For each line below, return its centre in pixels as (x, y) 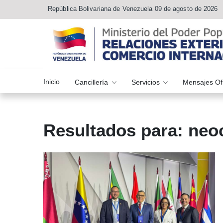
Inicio (52, 81)
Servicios (146, 82)
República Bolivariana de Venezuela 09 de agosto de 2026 (133, 9)
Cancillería (92, 82)
